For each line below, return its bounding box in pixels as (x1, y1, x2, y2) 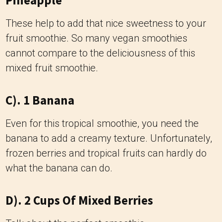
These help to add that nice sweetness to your (5, 17, 206, 29)
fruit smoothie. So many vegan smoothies (5, 32, 187, 44)
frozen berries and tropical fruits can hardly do (5, 147, 207, 159)
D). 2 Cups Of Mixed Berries (5, 192, 153, 208)
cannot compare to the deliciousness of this (5, 47, 195, 59)
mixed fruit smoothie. (5, 62, 98, 74)
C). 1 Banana (5, 92, 74, 108)
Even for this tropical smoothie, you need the (5, 117, 199, 129)
